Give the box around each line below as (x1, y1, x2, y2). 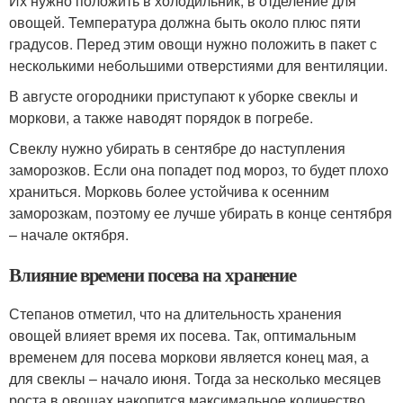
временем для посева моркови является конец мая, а (9, 345, 369, 367)
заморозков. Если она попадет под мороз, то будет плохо (9, 158, 389, 180)
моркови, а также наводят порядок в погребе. (9, 106, 313, 128)
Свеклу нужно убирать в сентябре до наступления (9, 137, 345, 158)
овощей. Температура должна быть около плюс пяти (9, 11, 361, 32)
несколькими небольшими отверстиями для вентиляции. (9, 54, 388, 76)
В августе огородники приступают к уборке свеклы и (9, 85, 358, 106)
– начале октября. (9, 223, 129, 245)
